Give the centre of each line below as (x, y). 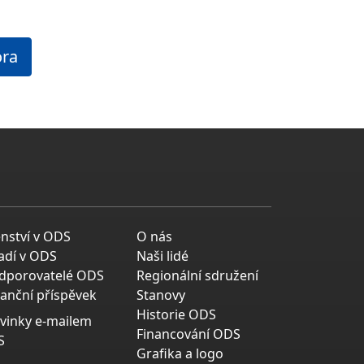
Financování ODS (188, 334)
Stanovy (161, 295)
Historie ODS (176, 315)
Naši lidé (162, 256)
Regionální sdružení (197, 276)
